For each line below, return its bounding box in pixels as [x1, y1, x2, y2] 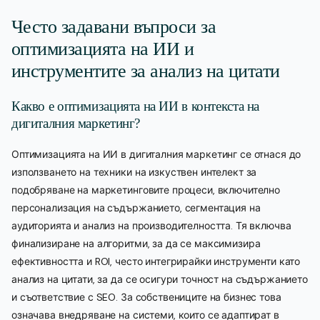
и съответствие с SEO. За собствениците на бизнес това [11, 290, 281, 304]
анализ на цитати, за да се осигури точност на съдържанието [11, 272, 308, 286]
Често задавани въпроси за [11, 16, 216, 37]
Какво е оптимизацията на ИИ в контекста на [11, 98, 260, 114]
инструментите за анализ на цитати [11, 60, 280, 81]
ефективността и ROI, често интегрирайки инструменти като [11, 254, 301, 268]
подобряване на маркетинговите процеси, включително [11, 183, 280, 196]
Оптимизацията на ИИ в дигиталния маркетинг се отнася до [11, 147, 301, 161]
